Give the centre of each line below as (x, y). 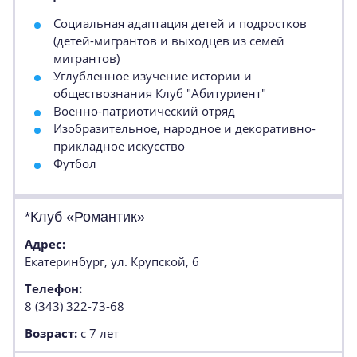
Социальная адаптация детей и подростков (180, 23)
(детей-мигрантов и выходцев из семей (169, 41)
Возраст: (51, 333)
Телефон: (53, 288)
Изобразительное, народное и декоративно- (184, 128)
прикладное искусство (119, 146)
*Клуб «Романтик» (85, 217)
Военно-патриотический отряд (144, 111)
